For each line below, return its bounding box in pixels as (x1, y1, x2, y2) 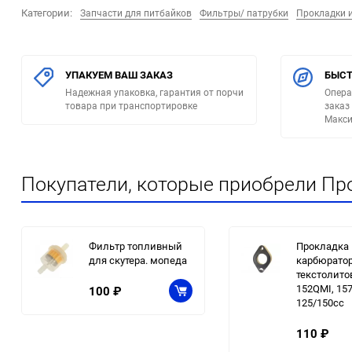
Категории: (21, 5, 72, 20)
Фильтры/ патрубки (200, 6, 288, 20)
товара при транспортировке (65, 99, 197, 112)
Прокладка (296, 239, 349, 254)
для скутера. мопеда (89, 253, 187, 268)
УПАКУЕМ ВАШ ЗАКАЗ (65, 68, 173, 82)
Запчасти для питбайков (80, 6, 192, 20)
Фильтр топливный (89, 239, 182, 254)
